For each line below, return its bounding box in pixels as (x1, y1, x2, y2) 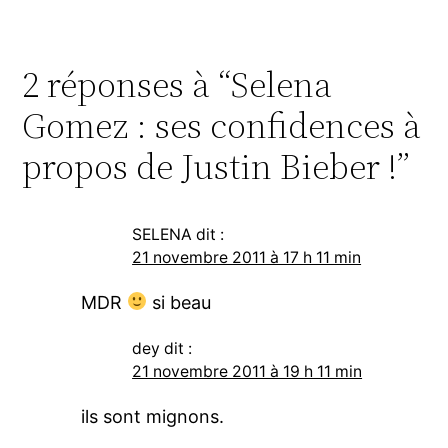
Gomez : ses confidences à (22, 100, 422, 150)
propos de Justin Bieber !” (22, 141, 411, 191)
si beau (147, 291, 212, 313)
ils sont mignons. (80, 405, 224, 427)
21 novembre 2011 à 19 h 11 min (132, 361, 363, 381)
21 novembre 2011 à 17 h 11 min (132, 247, 362, 267)
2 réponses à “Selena (22, 59, 333, 109)
